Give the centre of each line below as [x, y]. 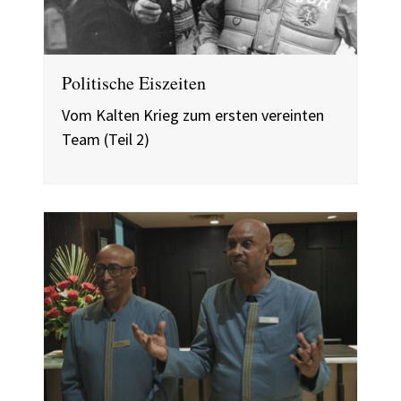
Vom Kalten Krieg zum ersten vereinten [193, 115]
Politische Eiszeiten [134, 82]
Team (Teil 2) [106, 139]
